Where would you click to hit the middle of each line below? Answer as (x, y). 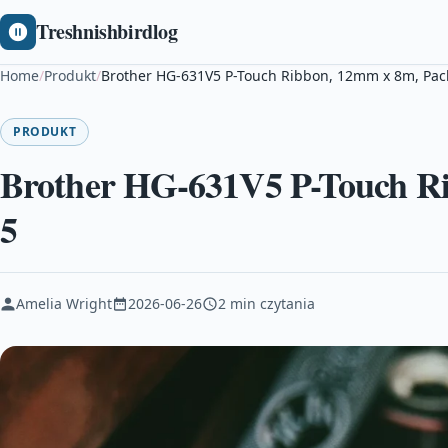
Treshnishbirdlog (107, 31)
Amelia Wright (64, 303)
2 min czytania (266, 303)
